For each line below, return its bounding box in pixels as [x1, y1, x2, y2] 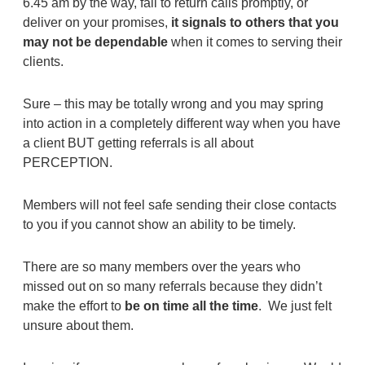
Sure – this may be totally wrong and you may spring [22, 96, 323, 111]
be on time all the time [124, 298, 258, 313]
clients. [22, 54, 70, 68]
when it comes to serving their [167, 34, 342, 49]
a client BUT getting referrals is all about [22, 135, 253, 150]
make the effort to [22, 298, 125, 313]
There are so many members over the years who [22, 259, 301, 274]
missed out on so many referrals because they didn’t [22, 279, 322, 293]
